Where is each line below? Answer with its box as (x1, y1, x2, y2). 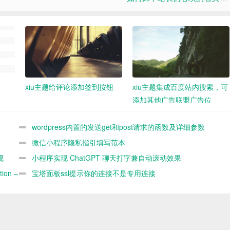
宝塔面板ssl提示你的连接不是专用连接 (31, 168, 156, 179)
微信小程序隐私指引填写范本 (31, 137, 125, 148)
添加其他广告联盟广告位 (132, 94, 212, 105)
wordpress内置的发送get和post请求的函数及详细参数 (31, 122, 205, 132)
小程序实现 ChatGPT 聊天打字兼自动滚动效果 (31, 152, 181, 163)
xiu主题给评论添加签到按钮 (25, 82, 113, 92)
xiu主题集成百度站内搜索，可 (132, 82, 228, 92)
